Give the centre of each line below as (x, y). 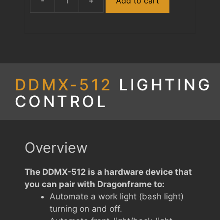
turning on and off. (86, 208)
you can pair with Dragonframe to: (95, 184)
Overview (56, 147)
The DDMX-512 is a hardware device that (108, 172)
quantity (119, 30)
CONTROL (61, 101)
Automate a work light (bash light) (117, 196)
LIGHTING (165, 84)
